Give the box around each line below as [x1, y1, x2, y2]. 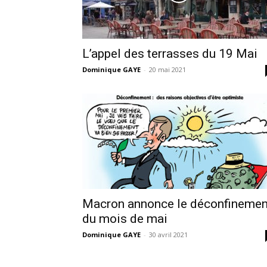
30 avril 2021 [149, 230, 188, 240]
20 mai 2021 [149, 65, 186, 74]
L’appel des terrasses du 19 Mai [82, 46, 257, 61]
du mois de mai [82, 212, 167, 226]
